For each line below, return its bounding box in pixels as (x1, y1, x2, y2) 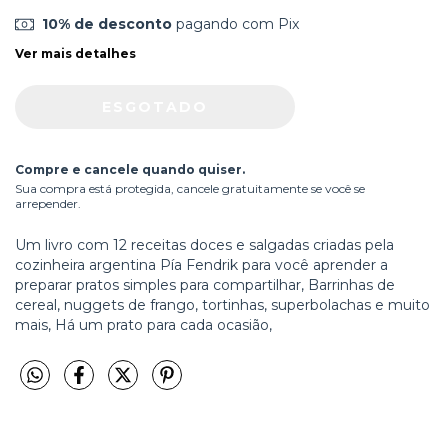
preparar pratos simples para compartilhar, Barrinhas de (15, 275, 395, 294)
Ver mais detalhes (15, 45, 136, 61)
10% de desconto (41, 15, 172, 33)
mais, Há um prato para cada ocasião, (15, 315, 272, 334)
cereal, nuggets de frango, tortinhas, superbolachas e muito (15, 295, 430, 314)
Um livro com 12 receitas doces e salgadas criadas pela (15, 235, 394, 254)
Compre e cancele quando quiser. (15, 161, 245, 177)
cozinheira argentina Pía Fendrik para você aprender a (15, 255, 388, 274)
